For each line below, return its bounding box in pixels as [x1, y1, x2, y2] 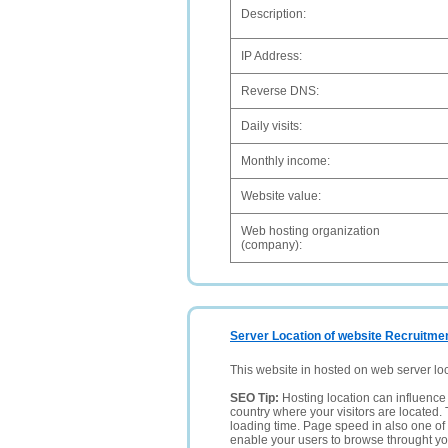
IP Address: [241, 49, 302, 63]
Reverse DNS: [241, 84, 319, 98]
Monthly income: [241, 154, 330, 168]
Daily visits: [241, 119, 302, 133]
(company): [241, 238, 302, 252]
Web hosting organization [241, 224, 380, 238]
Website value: [241, 189, 321, 203]
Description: [241, 7, 306, 21]
